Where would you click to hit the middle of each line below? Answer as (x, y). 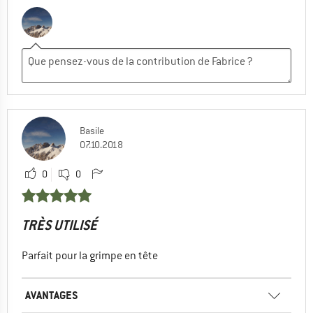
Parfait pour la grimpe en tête (90, 255)
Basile (92, 130)
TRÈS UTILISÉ (59, 225)
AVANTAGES (52, 295)
